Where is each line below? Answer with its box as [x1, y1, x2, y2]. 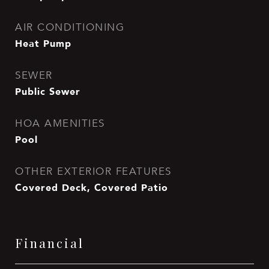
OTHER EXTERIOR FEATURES [15, 165, 172, 178]
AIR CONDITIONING [15, 21, 124, 34]
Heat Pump [15, 35, 71, 51]
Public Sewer [15, 83, 80, 99]
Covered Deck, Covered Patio [15, 180, 168, 195]
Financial [15, 234, 84, 251]
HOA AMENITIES [15, 117, 105, 130]
